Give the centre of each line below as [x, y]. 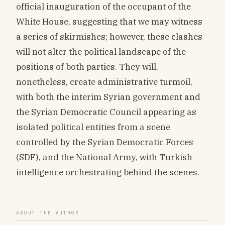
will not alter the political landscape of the [101, 52]
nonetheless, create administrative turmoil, [104, 82]
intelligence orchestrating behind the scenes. [108, 172]
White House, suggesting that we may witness [109, 22]
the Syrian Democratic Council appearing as [106, 112]
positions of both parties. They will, [87, 67]
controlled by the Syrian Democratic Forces [105, 142]
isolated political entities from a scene [93, 127]
